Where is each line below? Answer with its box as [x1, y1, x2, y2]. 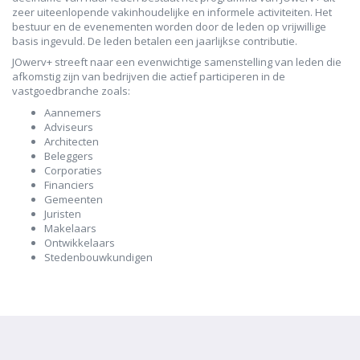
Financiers [44, 177, 94, 192]
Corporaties [44, 162, 102, 178]
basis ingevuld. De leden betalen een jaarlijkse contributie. [12, 33, 297, 48]
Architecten [44, 133, 99, 149]
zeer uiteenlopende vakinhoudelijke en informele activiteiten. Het [12, 4, 332, 19]
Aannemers [44, 104, 101, 120]
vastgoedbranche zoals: [12, 84, 130, 99]
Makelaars [44, 220, 96, 235]
